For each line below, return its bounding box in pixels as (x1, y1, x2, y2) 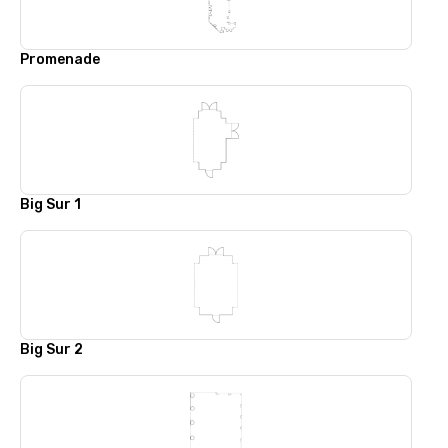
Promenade (20, 51, 100, 68)
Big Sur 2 (20, 341, 83, 358)
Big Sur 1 (20, 196, 81, 213)
